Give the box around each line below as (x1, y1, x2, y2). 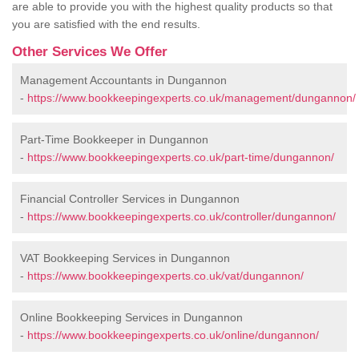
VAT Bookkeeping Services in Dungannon (20, 252, 230, 265)
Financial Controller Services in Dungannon (20, 192, 240, 206)
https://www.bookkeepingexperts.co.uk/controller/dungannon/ (27, 210, 336, 224)
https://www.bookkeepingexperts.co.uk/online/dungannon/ (27, 329, 319, 342)
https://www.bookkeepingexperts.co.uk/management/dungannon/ (27, 91, 356, 105)
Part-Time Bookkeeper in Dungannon (20, 133, 208, 147)
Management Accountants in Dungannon (20, 74, 227, 87)
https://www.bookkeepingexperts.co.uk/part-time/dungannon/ (27, 151, 334, 164)
